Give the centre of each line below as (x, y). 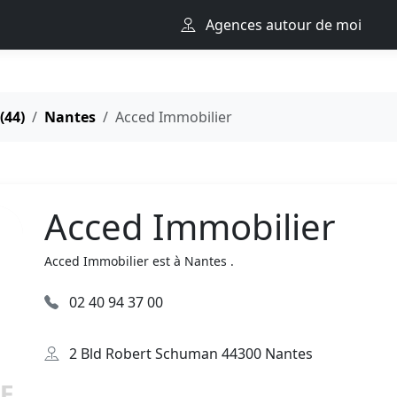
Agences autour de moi (282, 25)
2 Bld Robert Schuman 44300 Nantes (189, 354)
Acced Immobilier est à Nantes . (139, 261)
